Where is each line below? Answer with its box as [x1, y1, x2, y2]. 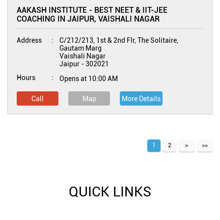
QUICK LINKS [69, 184, 151, 200]
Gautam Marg [59, 44, 102, 52]
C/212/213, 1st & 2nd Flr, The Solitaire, [59, 36, 178, 44]
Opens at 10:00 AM [59, 75, 118, 82]
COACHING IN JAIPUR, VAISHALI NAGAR [17, 14, 160, 24]
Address [17, 36, 42, 44]
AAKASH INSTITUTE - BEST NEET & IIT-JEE [17, 5, 167, 15]
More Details [122, 95, 161, 103]
